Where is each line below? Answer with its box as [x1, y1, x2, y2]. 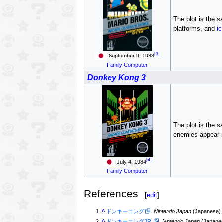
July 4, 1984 [115, 158, 146, 165]
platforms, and [173, 25, 217, 32]
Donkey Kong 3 [87, 73, 146, 82]
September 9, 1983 [107, 52, 155, 58]
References [83, 187, 138, 199]
